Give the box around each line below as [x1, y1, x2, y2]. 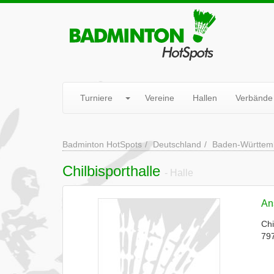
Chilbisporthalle [62, 163, 165, 179]
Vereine [145, 93, 174, 103]
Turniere [80, 93, 113, 103]
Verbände [235, 93, 273, 103]
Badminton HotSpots [62, 139, 142, 149]
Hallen [193, 93, 217, 103]
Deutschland [153, 139, 201, 149]
